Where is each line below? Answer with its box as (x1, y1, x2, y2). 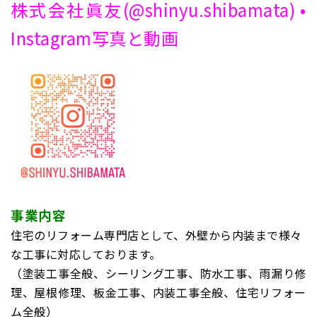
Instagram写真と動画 (11, 25, 178, 50)
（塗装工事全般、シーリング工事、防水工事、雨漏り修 (11, 265, 306, 282)
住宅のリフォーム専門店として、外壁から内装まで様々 (11, 226, 302, 244)
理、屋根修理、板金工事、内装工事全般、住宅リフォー (11, 284, 306, 301)
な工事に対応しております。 (11, 246, 161, 263)
